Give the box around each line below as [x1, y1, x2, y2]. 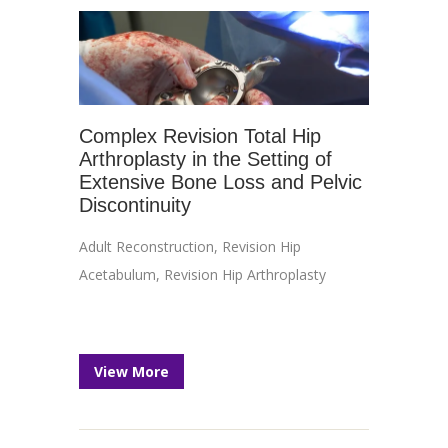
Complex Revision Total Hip [79, 125, 321, 147]
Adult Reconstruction [79, 237, 214, 256]
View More [94, 362, 169, 381]
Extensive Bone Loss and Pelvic [79, 171, 362, 193]
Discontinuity [79, 194, 191, 216]
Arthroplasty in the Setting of [79, 148, 332, 170]
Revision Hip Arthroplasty [164, 265, 326, 284]
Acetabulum [79, 265, 156, 284]
